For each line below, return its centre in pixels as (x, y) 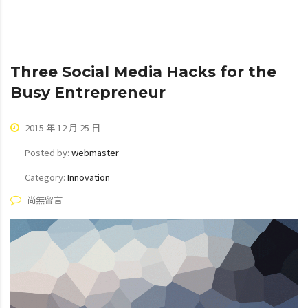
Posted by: (48, 152)
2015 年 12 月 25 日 (62, 127)
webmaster (95, 152)
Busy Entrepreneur (88, 92)
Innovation (89, 177)
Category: (46, 177)
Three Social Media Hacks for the (143, 71)
